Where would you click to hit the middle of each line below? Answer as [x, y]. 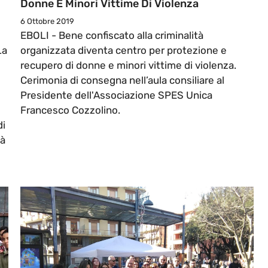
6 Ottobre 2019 [47, 22]
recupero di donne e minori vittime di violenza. [128, 66]
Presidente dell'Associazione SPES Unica [116, 95]
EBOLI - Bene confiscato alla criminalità [112, 36]
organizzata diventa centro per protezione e [124, 51]
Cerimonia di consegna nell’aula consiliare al [122, 80]
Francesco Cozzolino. [71, 110]
